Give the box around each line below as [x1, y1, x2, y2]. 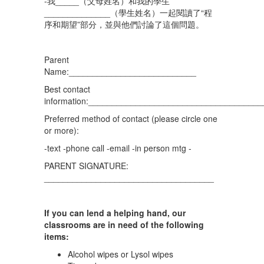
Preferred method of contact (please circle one [44, 113, 217, 124]
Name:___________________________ [44, 65, 196, 77]
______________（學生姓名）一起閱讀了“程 [44, 6, 212, 18]
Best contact [44, 83, 90, 95]
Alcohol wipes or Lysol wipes [68, 248, 173, 260]
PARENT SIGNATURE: [44, 160, 128, 171]
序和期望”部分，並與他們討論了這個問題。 [44, 18, 204, 30]
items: [44, 230, 69, 242]
